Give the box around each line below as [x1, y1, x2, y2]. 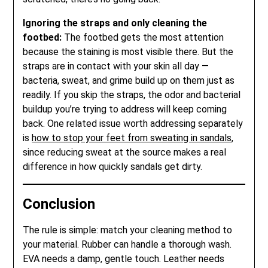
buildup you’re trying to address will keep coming [23, 103, 227, 115]
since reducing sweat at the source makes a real [23, 146, 227, 158]
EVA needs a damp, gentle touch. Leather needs [23, 252, 225, 264]
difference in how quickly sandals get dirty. [23, 160, 203, 172]
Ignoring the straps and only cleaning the [23, 17, 208, 29]
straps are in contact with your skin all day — [23, 60, 209, 72]
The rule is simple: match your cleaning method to [23, 224, 233, 236]
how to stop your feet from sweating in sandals [32, 132, 232, 144]
